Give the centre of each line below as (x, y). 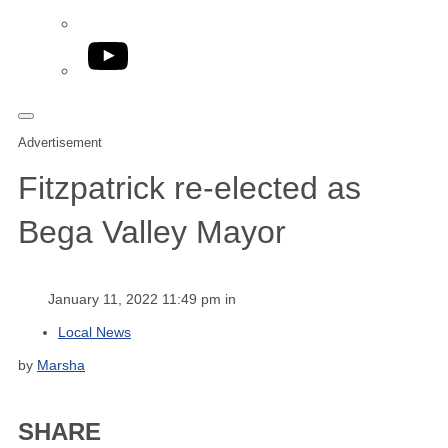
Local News (94, 331)
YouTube (119, 46)
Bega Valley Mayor (152, 232)
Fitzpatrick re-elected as (189, 188)
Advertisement (60, 142)
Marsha (61, 364)
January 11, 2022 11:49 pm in (142, 298)
